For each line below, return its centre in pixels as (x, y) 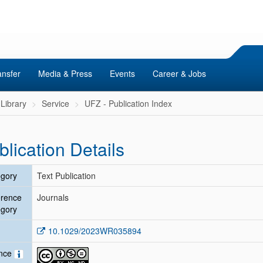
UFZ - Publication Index (128, 103)
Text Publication (66, 176)
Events (122, 73)
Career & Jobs (179, 73)
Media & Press (65, 73)
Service (55, 103)
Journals (53, 197)
